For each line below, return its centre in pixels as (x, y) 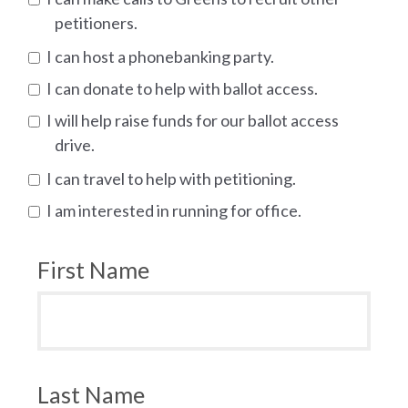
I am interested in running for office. (173, 211)
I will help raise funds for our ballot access (192, 121)
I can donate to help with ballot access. (181, 89)
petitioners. (97, 23)
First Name (94, 270)
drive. (75, 145)
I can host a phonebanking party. (159, 57)
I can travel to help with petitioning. (170, 179)
